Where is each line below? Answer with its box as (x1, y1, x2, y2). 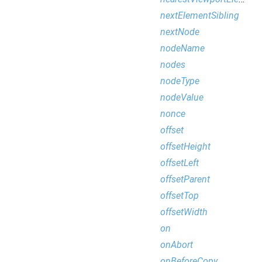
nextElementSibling (160, 10, 239, 21)
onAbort (160, 239, 193, 250)
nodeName (160, 43, 205, 54)
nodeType (160, 75, 199, 87)
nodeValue (160, 92, 204, 103)
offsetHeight (160, 141, 211, 152)
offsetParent (160, 174, 210, 185)
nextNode (160, 26, 199, 37)
